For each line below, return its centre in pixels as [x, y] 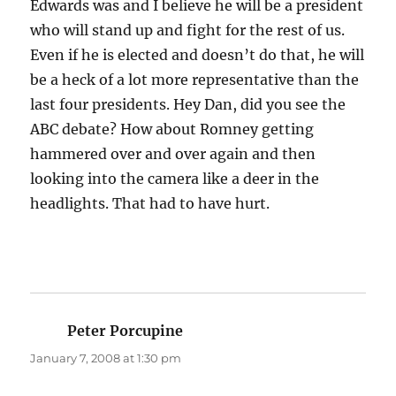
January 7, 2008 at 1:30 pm [106, 358]
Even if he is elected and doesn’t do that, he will [198, 55]
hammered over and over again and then [173, 154]
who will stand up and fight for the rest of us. [188, 30]
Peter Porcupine [126, 331]
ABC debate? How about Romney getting [172, 129]
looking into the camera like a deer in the [175, 179]
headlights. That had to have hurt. [150, 204]
